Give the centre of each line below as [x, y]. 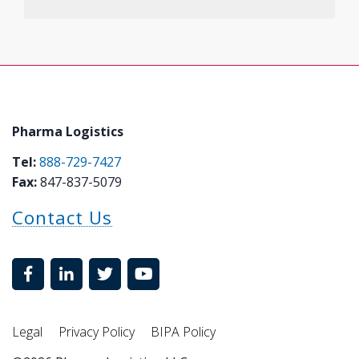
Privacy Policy [97, 331]
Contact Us [62, 218]
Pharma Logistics [68, 131]
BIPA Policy [183, 331]
